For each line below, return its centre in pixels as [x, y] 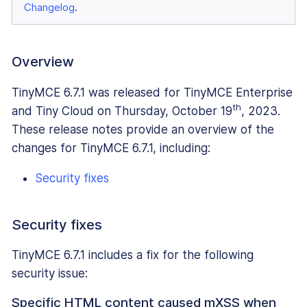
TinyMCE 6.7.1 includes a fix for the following [133, 255]
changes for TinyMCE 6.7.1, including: [111, 148]
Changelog [49, 8]
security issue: [50, 274]
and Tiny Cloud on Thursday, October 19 [122, 111]
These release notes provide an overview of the [143, 129]
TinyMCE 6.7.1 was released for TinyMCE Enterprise [152, 92]
